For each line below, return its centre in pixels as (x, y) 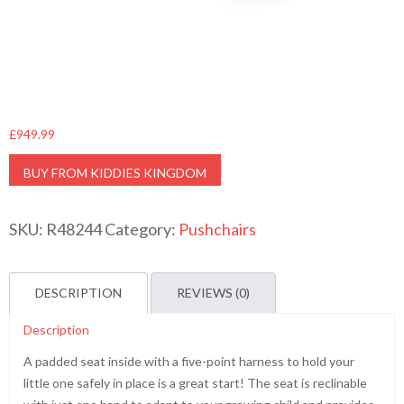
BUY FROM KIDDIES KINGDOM (115, 173)
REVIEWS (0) (213, 293)
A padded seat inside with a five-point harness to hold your (189, 361)
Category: (142, 229)
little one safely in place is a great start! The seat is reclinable (195, 383)
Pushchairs (217, 229)
